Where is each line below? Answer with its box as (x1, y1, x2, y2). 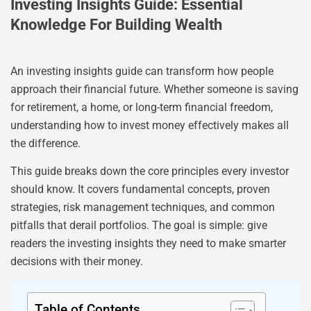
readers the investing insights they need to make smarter (10, 237, 286, 251)
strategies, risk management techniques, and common (10, 201, 275, 215)
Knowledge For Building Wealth (10, 16, 222, 33)
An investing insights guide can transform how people (10, 65, 274, 78)
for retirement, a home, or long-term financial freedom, (10, 101, 273, 114)
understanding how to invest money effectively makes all (10, 119, 289, 132)
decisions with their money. (10, 255, 143, 269)
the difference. (10, 137, 81, 150)
